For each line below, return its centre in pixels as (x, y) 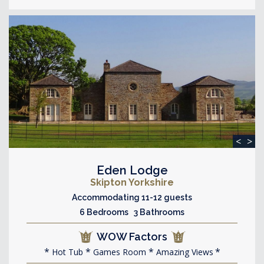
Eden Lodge (132, 170)
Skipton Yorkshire (132, 182)
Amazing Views (183, 252)
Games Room (118, 252)
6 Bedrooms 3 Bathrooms (132, 212)
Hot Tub (66, 252)
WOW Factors (132, 237)
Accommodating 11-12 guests (132, 197)
